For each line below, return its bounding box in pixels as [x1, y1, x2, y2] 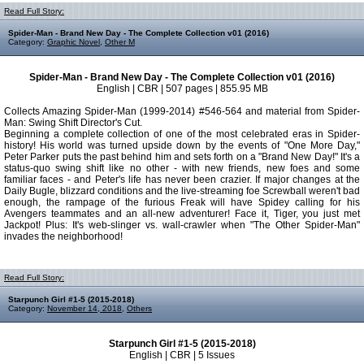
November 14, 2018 [47, 304, 122, 313]
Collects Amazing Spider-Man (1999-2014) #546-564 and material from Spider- [4, 106, 360, 117]
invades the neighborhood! [4, 231, 123, 242]
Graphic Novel [47, 37, 100, 46]
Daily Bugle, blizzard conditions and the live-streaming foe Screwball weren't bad [4, 185, 360, 197]
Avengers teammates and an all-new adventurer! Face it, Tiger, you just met [4, 208, 360, 219]
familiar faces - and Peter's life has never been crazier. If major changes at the [4, 174, 360, 185]
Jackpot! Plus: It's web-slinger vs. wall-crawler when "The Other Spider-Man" [4, 219, 360, 231]
